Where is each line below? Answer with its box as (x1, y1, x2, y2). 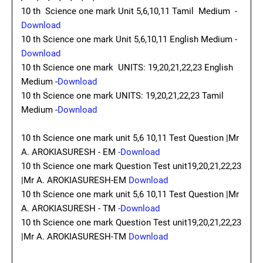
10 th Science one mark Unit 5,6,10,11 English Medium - (21, 34, 237, 45)
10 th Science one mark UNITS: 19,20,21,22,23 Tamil (21, 90, 224, 101)
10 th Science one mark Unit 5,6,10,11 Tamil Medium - (21, 6, 237, 16)
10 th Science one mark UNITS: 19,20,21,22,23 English (21, 62, 233, 73)
